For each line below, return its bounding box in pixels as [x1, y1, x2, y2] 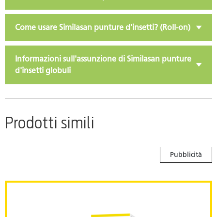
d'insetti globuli [15, 65, 71, 75]
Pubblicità [170, 150, 202, 159]
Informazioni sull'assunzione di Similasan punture [15, 54, 191, 63]
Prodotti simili [5, 113, 94, 132]
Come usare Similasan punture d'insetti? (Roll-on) [15, 22, 190, 32]
